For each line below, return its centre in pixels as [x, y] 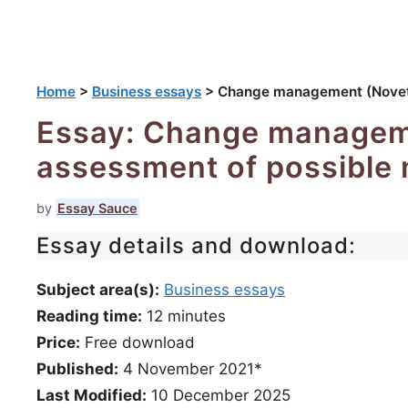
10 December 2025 [219, 395]
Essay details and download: [196, 245]
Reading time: [89, 316]
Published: [77, 368]
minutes [197, 316]
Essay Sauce [97, 208]
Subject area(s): [98, 289]
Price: [58, 342]
